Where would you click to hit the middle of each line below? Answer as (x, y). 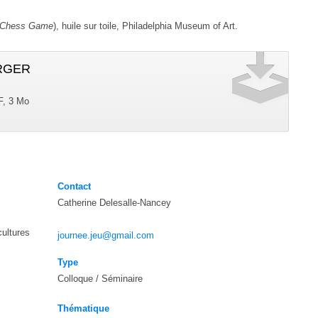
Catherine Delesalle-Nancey (115, 202)
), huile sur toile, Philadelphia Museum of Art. (146, 26)
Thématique (84, 309)
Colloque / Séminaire (100, 278)
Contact (75, 186)
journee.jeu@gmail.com (106, 235)
